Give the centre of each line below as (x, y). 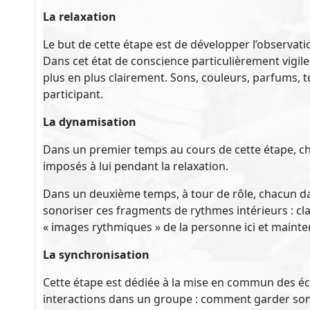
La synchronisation (96, 255)
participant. (73, 94)
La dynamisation (90, 122)
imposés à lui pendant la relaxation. (136, 166)
